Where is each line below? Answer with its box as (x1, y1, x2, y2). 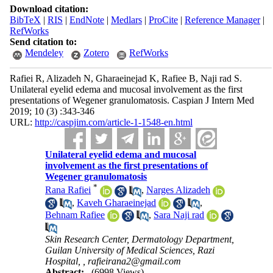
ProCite (148, 15, 178, 25)
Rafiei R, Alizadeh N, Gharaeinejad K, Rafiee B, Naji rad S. (9, 73, 242, 83)
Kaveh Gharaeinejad (77, 197, 157, 208)
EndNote (69, 15, 104, 25)
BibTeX (9, 15, 41, 25)
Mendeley (24, 48, 63, 58)
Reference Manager (184, 15, 260, 25)
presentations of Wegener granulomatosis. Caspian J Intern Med (9, 95, 254, 105)
